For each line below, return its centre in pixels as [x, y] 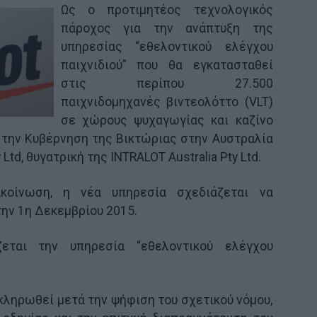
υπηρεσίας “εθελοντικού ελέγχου [167, 46]
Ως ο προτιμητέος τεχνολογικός [167, 10]
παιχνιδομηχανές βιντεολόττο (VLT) [167, 102]
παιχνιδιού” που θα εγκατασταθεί [167, 65]
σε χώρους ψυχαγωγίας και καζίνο [167, 120]
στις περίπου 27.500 [167, 83]
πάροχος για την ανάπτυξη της [167, 28]
